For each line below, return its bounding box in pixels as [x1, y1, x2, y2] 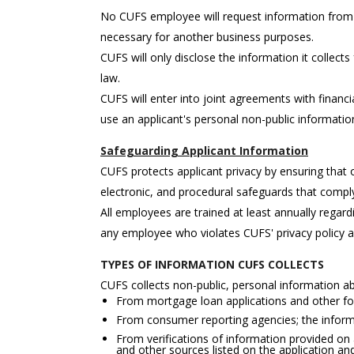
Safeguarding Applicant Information [100, 143, 308, 158]
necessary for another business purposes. [100, 29, 314, 44]
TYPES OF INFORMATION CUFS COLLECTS [100, 257, 324, 272]
